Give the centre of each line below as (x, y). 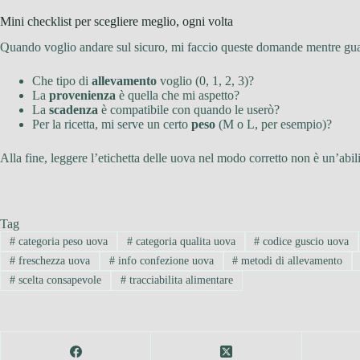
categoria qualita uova (184, 241)
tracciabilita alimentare (179, 280)
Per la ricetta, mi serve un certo (112, 125)
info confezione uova (164, 260)
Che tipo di (62, 81)
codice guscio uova (305, 241)
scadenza (74, 110)
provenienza (82, 96)
